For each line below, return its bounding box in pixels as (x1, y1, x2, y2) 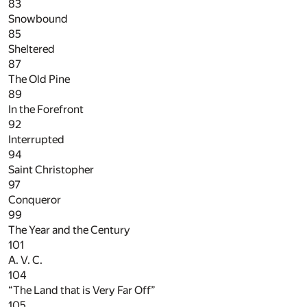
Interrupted (8, 132, 64, 146)
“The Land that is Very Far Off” (8, 283, 156, 297)
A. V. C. (8, 253, 42, 267)
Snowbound (8, 12, 68, 25)
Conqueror (8, 193, 61, 206)
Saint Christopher (8, 162, 94, 176)
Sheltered (8, 42, 55, 56)
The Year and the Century (8, 223, 130, 236)
